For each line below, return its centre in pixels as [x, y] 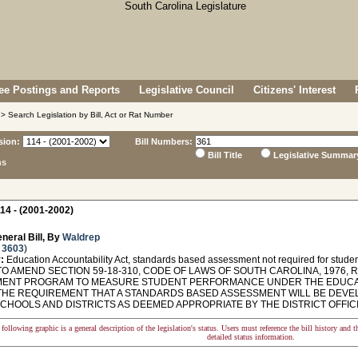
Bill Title [225, 155]
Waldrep [81, 237]
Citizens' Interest [294, 90]
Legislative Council [187, 90]
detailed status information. [251, 337]
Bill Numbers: [164, 141]
